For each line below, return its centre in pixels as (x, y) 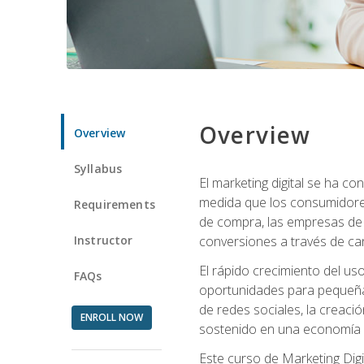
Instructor (104, 240)
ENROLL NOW (111, 317)
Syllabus (98, 168)
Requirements (115, 204)
